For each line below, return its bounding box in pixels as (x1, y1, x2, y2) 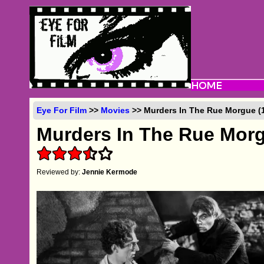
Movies (101, 105, 130, 115)
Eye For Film (37, 105, 87, 115)
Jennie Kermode (82, 167, 138, 176)
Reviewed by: (37, 167, 82, 176)
